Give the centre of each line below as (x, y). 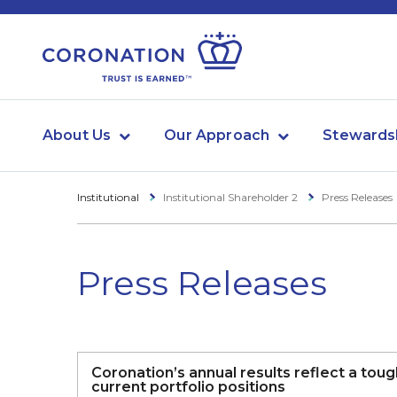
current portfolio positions (188, 386)
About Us (77, 135)
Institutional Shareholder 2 (232, 197)
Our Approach (217, 135)
